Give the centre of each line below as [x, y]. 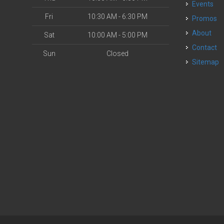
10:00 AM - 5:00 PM [117, 35]
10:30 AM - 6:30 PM [117, 16]
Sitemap [206, 62]
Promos [207, 18]
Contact [207, 47]
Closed [117, 53]
